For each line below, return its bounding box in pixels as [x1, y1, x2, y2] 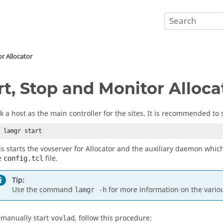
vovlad [51, 214, 75, 222]
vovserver [40, 143, 72, 154]
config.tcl [3, 154, 43, 162]
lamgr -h [75, 186, 107, 194]
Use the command [12, 185, 75, 195]
